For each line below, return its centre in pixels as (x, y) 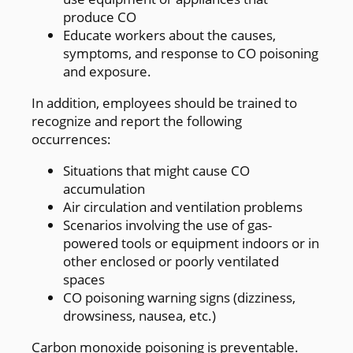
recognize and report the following (137, 121)
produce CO (100, 17)
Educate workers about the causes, (169, 35)
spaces (84, 279)
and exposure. (107, 71)
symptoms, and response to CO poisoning (191, 53)
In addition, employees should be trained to (164, 102)
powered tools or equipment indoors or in (191, 243)
